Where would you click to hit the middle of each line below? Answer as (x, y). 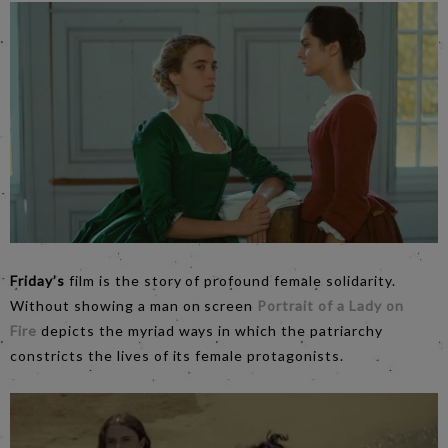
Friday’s (39, 280)
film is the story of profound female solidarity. (232, 280)
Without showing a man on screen (134, 305)
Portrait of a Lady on (330, 305)
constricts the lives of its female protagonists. (177, 355)
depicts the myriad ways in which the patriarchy (209, 330)
